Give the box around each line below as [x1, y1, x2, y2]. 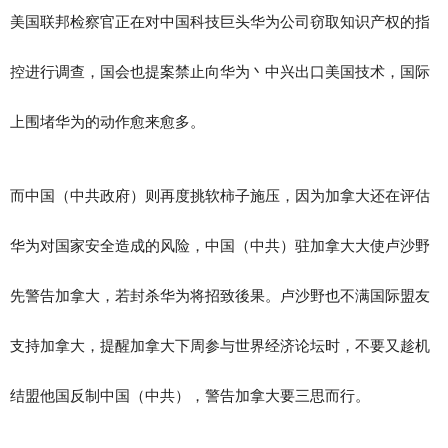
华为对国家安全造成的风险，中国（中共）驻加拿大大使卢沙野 [10, 236, 430, 254]
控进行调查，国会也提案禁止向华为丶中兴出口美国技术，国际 [10, 62, 430, 80]
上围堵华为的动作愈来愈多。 [10, 112, 205, 130]
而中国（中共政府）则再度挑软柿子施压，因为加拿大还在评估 [10, 186, 430, 204]
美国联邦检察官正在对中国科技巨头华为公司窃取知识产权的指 [10, 12, 430, 30]
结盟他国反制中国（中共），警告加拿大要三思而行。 [10, 386, 370, 404]
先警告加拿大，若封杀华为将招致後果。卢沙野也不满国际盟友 [10, 286, 430, 304]
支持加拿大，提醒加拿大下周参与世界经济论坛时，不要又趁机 [10, 336, 430, 354]
